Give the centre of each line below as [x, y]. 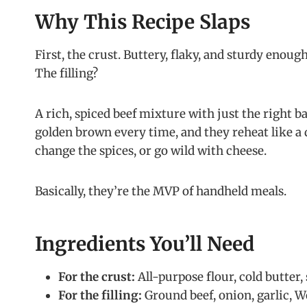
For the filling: [100, 296]
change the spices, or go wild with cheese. [151, 151]
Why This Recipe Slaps [143, 22]
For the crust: [97, 277]
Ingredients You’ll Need [145, 244]
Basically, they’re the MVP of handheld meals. [161, 192]
